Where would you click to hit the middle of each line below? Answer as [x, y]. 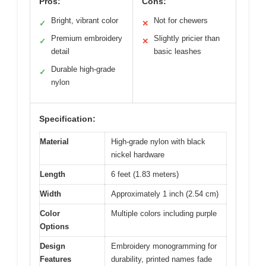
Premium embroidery [87, 38]
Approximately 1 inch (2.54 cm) [165, 194]
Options [54, 226]
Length [53, 174]
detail [60, 51]
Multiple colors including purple [164, 213]
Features [56, 259]
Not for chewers [181, 20]
